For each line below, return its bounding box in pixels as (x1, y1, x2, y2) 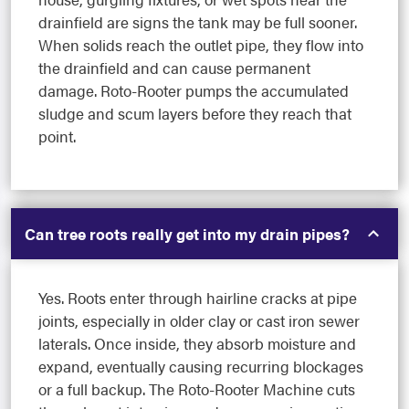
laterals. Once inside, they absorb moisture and (38, 332, 356, 355)
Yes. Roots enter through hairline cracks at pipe (38, 287, 357, 309)
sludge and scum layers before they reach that (38, 102, 351, 125)
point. (38, 125, 76, 148)
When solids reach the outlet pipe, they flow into (38, 34, 363, 57)
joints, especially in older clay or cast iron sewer (38, 309, 360, 332)
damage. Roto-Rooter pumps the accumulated (38, 79, 349, 102)
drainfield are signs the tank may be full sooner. (38, 11, 357, 34)
